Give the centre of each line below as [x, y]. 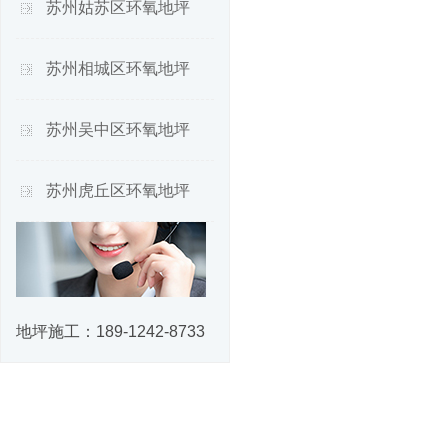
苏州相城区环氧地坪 [118, 68]
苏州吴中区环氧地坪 [118, 129]
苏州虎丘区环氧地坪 [118, 190]
